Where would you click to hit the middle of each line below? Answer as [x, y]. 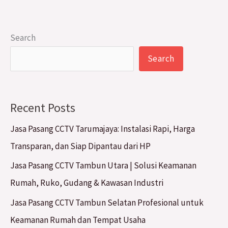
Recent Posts [43, 108]
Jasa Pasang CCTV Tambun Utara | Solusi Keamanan [103, 166]
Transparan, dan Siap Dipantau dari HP [80, 146]
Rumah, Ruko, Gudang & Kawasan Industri [87, 183]
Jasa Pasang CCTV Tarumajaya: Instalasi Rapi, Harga [103, 129]
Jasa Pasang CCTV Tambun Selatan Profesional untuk [107, 202]
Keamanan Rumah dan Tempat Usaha [78, 220]
